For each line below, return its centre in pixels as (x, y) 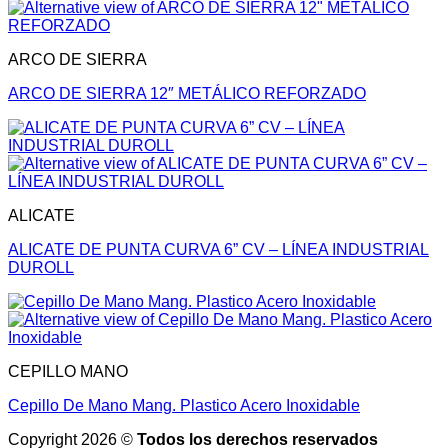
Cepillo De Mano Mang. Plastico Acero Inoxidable (184, 406)
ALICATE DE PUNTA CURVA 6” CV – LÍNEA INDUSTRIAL (218, 250)
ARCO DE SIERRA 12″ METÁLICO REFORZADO (187, 94)
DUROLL (41, 268)
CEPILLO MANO (68, 372)
